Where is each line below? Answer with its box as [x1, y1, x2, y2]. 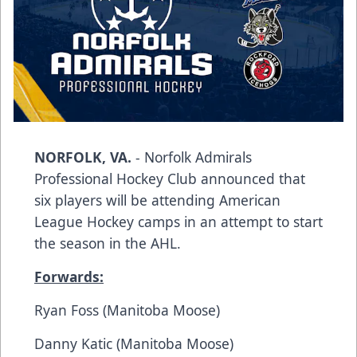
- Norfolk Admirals [131, 147, 252, 167]
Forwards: [34, 266, 104, 286]
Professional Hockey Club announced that [34, 168, 305, 188]
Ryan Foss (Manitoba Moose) [34, 300, 220, 320]
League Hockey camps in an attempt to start [34, 211, 323, 231]
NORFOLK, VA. [34, 147, 131, 167]
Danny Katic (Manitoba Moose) [34, 333, 233, 353]
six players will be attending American [34, 190, 280, 210]
